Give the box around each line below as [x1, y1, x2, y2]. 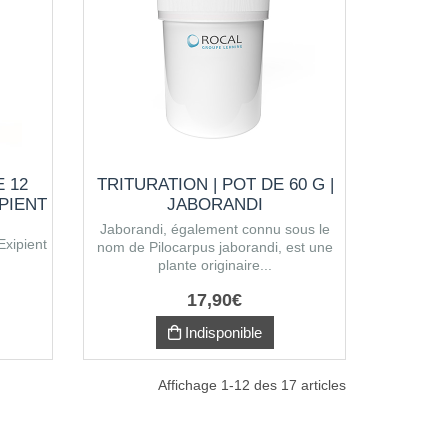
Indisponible [180, 324, 262, 341]
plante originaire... [158, 257, 273, 273]
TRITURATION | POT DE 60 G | [96, 175, 334, 194]
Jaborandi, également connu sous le [100, 221, 331, 237]
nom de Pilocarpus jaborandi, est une [97, 239, 334, 255]
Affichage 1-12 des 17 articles [158, 377, 346, 393]
